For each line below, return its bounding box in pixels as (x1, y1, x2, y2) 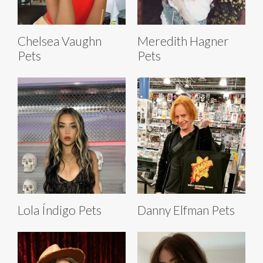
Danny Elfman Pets (137, 203, 235, 218)
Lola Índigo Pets (18, 203, 102, 218)
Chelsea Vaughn (18, 33, 102, 49)
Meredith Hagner (137, 33, 229, 49)
